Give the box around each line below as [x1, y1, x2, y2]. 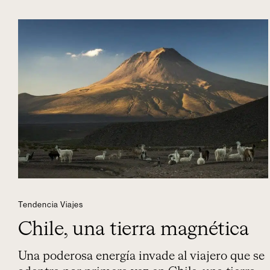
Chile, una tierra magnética [18, 220, 249, 239]
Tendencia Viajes [18, 201, 83, 209]
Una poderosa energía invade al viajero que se [18, 250, 265, 262]
